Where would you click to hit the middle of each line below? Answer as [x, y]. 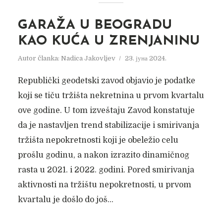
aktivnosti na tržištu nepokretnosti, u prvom [104, 185]
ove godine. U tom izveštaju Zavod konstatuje [106, 111]
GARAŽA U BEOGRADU [95, 26]
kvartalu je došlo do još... [65, 200]
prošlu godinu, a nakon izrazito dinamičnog [103, 155]
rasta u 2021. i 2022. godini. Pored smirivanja [106, 170]
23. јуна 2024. [145, 58]
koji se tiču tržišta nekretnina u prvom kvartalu [111, 96]
